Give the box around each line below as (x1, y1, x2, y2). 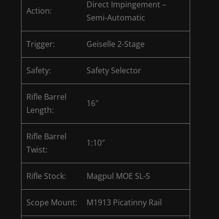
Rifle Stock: (26, 170, 66, 181)
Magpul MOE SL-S (86, 170, 150, 181)
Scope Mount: (26, 197, 77, 208)
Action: (26, 5, 52, 16)
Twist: (26, 144, 47, 155)
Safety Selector (86, 65, 141, 76)
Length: (26, 104, 54, 115)
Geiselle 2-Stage (86, 38, 145, 49)
